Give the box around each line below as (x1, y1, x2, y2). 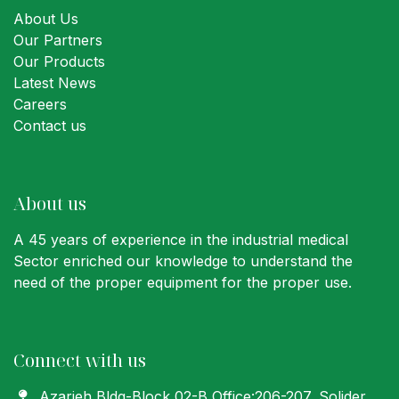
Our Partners (13, 31, 102, 50)
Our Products (13, 53, 105, 71)
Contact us (13, 117, 86, 135)
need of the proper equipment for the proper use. (13, 273, 352, 292)
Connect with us (13, 348, 146, 373)
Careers (13, 95, 67, 114)
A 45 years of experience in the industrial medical (13, 231, 348, 249)
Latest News (13, 74, 96, 93)
